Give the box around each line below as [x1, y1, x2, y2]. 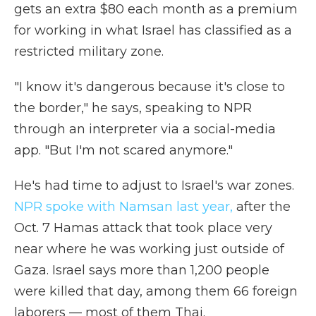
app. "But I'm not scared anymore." [14, 142, 233, 158]
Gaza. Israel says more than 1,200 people [14, 262, 269, 278]
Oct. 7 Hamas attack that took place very [14, 220, 272, 236]
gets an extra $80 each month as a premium [14, 1, 298, 17]
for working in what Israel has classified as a [14, 23, 292, 38]
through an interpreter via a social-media [14, 121, 276, 137]
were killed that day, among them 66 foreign [14, 284, 298, 299]
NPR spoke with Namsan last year [14, 199, 230, 214]
